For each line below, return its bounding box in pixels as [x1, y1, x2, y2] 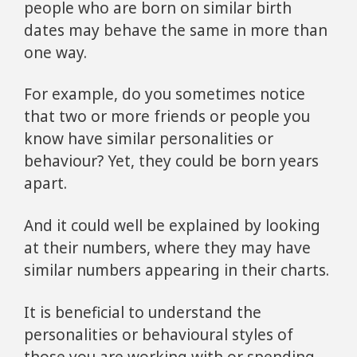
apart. [24, 173, 67, 194]
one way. [24, 41, 87, 63]
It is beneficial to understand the [24, 301, 261, 323]
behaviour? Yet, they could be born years [24, 151, 319, 172]
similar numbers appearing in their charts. [24, 259, 329, 280]
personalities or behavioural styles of [24, 324, 293, 345]
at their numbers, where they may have [24, 237, 311, 258]
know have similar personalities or [24, 128, 273, 150]
